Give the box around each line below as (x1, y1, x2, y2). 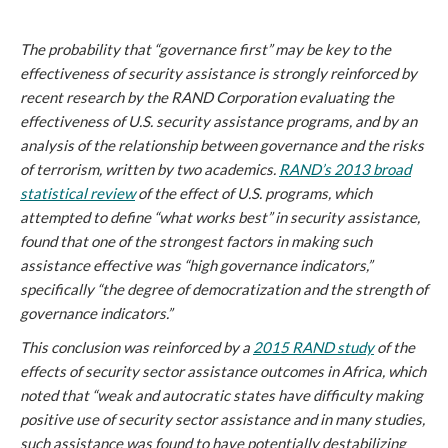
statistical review (20, 184, 135, 202)
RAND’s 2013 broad (279, 160, 411, 178)
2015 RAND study (253, 338, 374, 356)
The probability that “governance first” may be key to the (20, 40, 391, 58)
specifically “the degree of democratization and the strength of (20, 280, 428, 298)
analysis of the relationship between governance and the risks (20, 136, 424, 154)
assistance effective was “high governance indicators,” (20, 256, 372, 274)
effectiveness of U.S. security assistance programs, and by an (20, 112, 417, 130)
